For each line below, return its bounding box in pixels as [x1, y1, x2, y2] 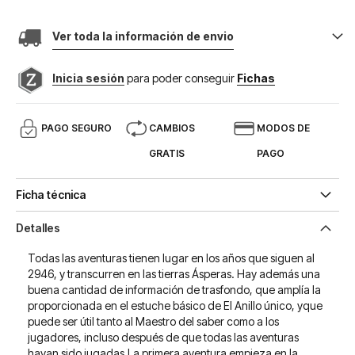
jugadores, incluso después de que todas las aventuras [28, 330, 299, 344]
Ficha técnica [16, 188, 86, 201]
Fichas [237, 71, 275, 85]
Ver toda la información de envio [52, 29, 234, 43]
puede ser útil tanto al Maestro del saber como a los [28, 315, 279, 328]
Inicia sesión [52, 71, 124, 85]
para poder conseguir [127, 71, 237, 85]
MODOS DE [256, 122, 310, 134]
